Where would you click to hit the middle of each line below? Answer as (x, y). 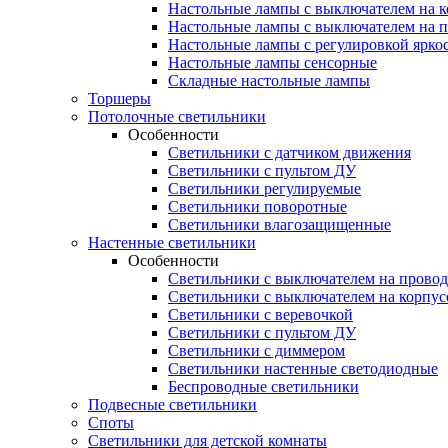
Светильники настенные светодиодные (303, 368)
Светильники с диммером (256, 350)
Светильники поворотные (257, 206)
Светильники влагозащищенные (279, 224)
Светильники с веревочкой (260, 314)
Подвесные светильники (172, 404)
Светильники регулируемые (264, 188)
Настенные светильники (172, 242)
